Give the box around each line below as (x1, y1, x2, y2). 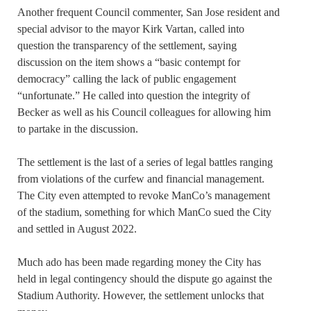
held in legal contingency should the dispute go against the (17, 273, 272, 285)
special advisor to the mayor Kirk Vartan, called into (17, 23, 244, 35)
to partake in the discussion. (17, 123, 138, 135)
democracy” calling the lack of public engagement (17, 73, 236, 85)
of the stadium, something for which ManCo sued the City (17, 206, 271, 219)
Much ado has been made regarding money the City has (17, 256, 261, 269)
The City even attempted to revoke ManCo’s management (17, 190, 270, 202)
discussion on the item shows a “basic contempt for (17, 56, 240, 69)
